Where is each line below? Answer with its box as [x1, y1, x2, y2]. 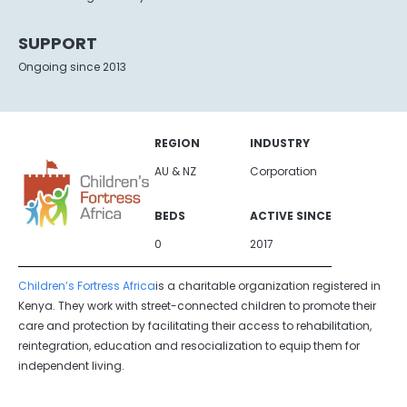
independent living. [18, 358, 124, 374]
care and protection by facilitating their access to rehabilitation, [18, 318, 372, 334]
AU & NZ [154, 164, 196, 180]
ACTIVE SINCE [250, 208, 332, 224]
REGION [154, 135, 200, 152]
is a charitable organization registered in [155, 278, 381, 294]
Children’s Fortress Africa [18, 278, 155, 294]
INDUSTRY [250, 135, 310, 152]
